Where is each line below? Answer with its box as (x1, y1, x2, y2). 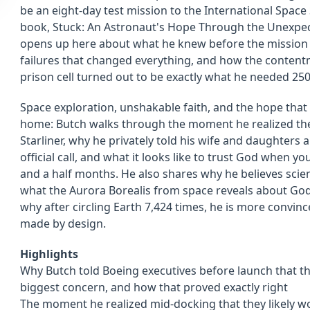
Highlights (20, 246, 78, 262)
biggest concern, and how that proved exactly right (20, 280, 288, 295)
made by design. (20, 216, 106, 231)
